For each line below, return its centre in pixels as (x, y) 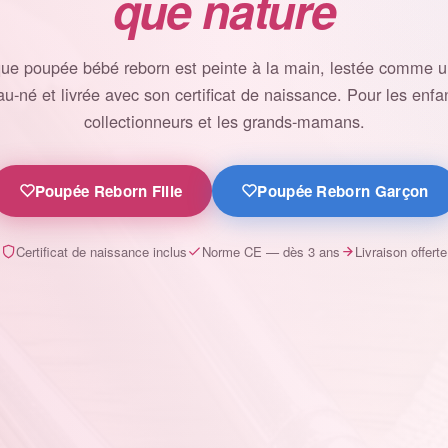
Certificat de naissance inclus (101, 251)
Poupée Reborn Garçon (343, 190)
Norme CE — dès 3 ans (271, 251)
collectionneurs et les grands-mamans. (224, 120)
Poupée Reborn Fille (108, 190)
